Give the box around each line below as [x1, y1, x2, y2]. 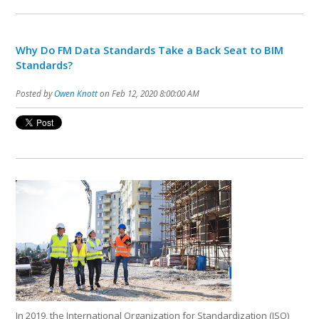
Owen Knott [54, 88, 98, 100]
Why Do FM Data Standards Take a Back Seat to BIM [16, 43, 284, 58]
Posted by [16, 88, 55, 100]
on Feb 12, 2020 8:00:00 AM [98, 88, 200, 100]
